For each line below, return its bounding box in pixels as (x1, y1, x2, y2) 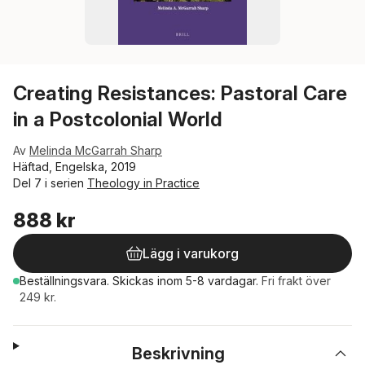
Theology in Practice (87, 176, 200, 190)
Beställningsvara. (20, 274, 112, 288)
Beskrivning (132, 344, 226, 363)
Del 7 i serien (13, 176, 87, 190)
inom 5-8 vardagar (157, 274, 256, 288)
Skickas (112, 274, 157, 288)
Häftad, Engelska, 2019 (13, 160, 136, 174)
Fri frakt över (262, 274, 331, 288)
